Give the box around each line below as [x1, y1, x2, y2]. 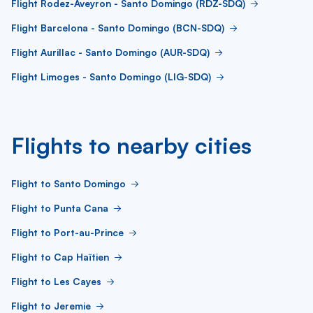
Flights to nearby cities [11, 131, 252, 159]
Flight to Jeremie [11, 300, 91, 312]
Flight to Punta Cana [11, 202, 108, 214]
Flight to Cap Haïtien [11, 251, 109, 263]
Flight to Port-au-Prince [11, 226, 124, 238]
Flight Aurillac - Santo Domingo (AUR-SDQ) [11, 46, 210, 58]
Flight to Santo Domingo [11, 177, 126, 189]
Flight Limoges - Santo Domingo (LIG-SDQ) [11, 71, 211, 82]
